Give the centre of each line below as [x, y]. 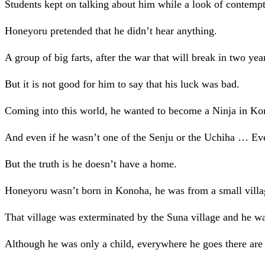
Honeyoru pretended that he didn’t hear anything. [111, 31]
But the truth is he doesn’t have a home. [91, 164]
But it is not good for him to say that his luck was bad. [122, 84]
